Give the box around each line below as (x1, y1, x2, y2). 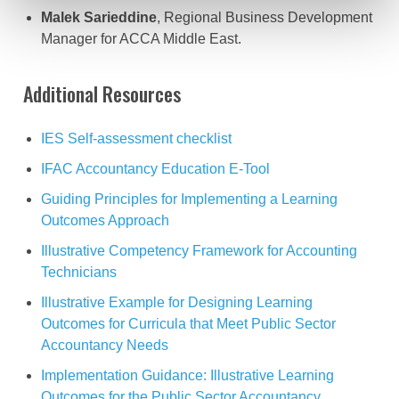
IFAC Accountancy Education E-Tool (41, 161, 270, 177)
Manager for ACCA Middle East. (41, 31, 241, 47)
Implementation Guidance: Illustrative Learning (41, 368, 334, 384)
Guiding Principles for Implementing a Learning (41, 191, 338, 208)
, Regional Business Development (157, 10, 372, 26)
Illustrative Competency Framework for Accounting (41, 243, 357, 259)
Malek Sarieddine (41, 10, 157, 26)
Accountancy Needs (41, 338, 168, 354)
